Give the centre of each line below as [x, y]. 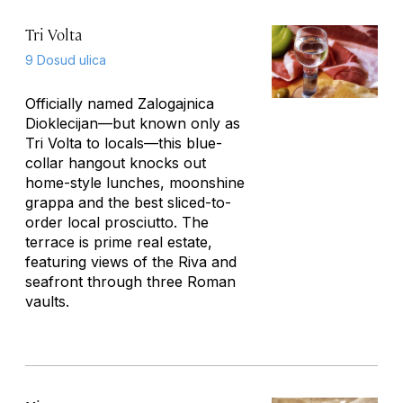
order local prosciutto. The [117, 222]
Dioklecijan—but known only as [133, 123]
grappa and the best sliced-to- [128, 202]
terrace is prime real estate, [119, 242]
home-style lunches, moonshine [135, 183]
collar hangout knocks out [116, 163]
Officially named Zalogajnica [120, 103]
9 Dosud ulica [66, 60]
